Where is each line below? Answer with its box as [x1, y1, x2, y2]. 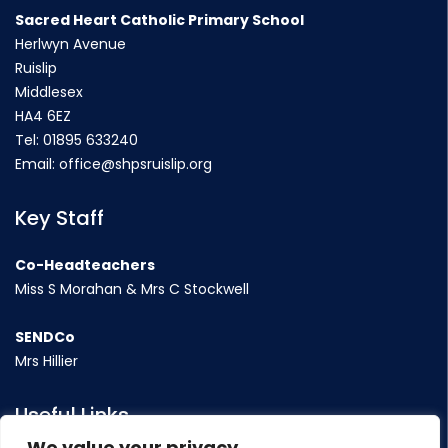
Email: [15, 154, 59, 174]
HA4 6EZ [15, 106, 71, 126]
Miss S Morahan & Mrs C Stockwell [15, 279, 249, 299]
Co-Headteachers [15, 255, 155, 275]
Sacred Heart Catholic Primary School [15, 10, 304, 30]
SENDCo [15, 327, 75, 347]
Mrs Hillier [15, 351, 78, 371]
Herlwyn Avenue [15, 34, 126, 54]
